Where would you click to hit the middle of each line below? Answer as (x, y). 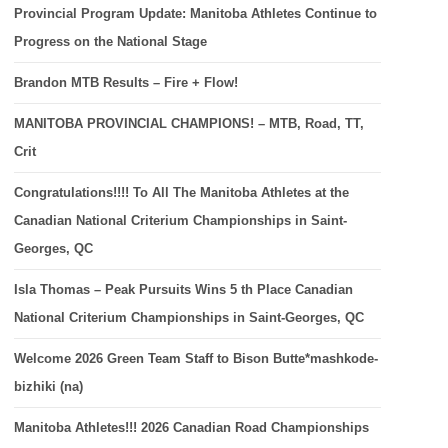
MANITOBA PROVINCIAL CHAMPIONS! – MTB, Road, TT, (188, 123)
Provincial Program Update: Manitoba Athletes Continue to (195, 13)
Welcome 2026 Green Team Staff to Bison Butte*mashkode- (195, 358)
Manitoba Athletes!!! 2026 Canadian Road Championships (191, 427)
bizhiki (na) (48, 386)
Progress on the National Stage (110, 41)
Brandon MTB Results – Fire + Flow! (125, 82)
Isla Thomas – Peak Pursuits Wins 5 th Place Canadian (183, 289)
